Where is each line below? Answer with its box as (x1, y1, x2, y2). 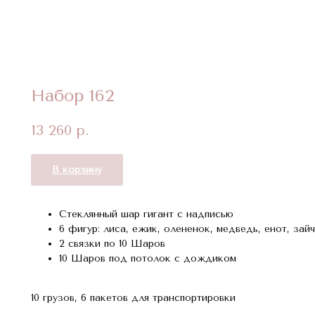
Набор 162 (31, 86, 114, 105)
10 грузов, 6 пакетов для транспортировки (31, 291, 236, 304)
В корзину (52, 163, 102, 176)
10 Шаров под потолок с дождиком (59, 252, 236, 264)
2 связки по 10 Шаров (59, 237, 165, 250)
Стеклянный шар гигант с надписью (59, 207, 233, 220)
